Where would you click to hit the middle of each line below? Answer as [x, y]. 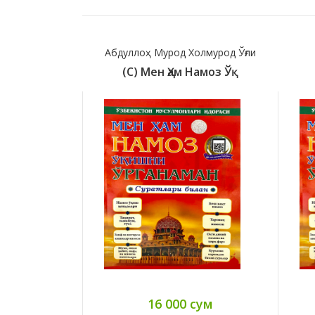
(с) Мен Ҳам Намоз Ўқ [180, 72]
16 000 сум [180, 304]
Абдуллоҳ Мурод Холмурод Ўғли [180, 53]
